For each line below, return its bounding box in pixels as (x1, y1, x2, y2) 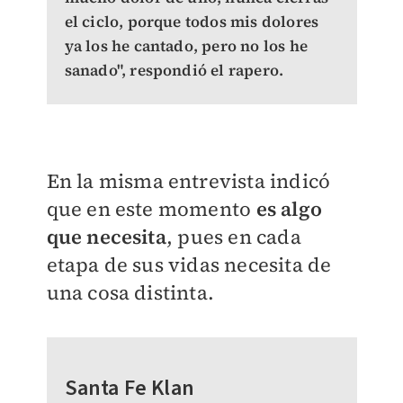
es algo (251, 195, 322, 223)
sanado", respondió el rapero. (64, 59, 284, 82)
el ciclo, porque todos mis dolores (64, 11, 319, 33)
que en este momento (46, 195, 252, 223)
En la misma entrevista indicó (46, 167, 331, 195)
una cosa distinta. (46, 279, 215, 307)
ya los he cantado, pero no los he (64, 35, 309, 58)
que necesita (46, 223, 166, 251)
